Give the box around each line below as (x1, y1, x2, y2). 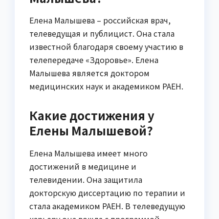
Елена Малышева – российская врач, (29, 14, 171, 26)
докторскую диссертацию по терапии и (29, 187, 185, 199)
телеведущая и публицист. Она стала (29, 27, 175, 40)
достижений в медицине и (29, 160, 136, 173)
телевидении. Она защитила (29, 174, 142, 186)
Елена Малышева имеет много (29, 147, 148, 159)
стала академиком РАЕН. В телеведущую (29, 200, 185, 212)
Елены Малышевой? (29, 122, 153, 139)
